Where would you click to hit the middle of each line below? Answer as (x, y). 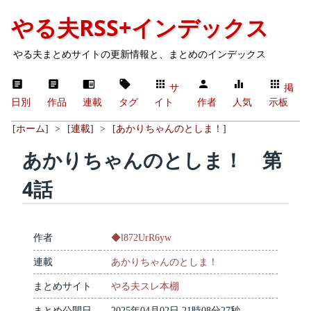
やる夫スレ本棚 (145, 286)
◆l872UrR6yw (141, 238)
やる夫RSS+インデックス (140, 27)
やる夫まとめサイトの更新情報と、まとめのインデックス (140, 54)
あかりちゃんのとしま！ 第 (152, 159)
